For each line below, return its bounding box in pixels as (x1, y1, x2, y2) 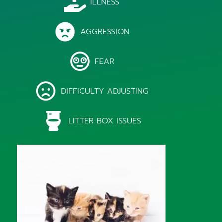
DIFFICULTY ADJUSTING (60, 85, 149, 98)
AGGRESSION (80, 26, 129, 38)
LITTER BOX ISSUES (68, 115, 141, 127)
